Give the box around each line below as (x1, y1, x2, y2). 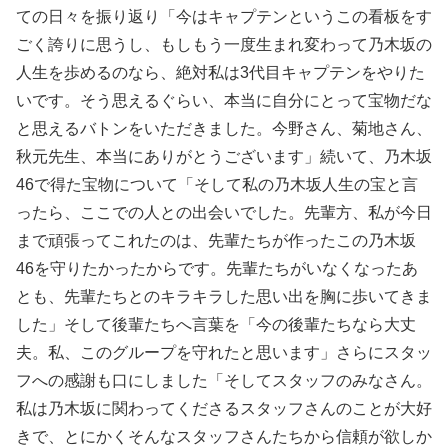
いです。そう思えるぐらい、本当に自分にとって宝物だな (16, 91, 432, 109)
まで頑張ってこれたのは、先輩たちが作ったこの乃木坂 (16, 231, 416, 249)
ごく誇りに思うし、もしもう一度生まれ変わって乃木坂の (16, 35, 432, 53)
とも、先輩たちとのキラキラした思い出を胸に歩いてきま (16, 287, 432, 305)
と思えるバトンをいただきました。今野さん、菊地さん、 (16, 119, 432, 137)
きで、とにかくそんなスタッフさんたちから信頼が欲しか (16, 427, 432, 445)
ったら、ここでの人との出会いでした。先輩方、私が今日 (16, 203, 432, 221)
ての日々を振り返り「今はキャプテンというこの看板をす (16, 7, 432, 25)
